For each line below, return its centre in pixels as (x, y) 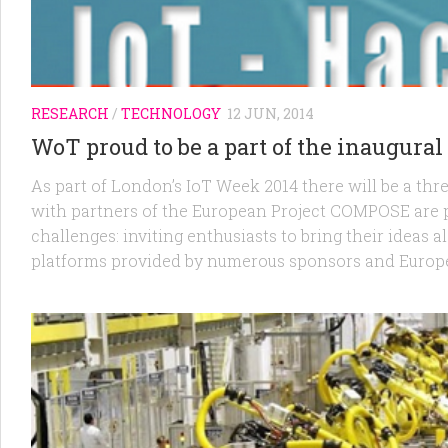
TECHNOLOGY (171, 114)
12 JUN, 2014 (270, 114)
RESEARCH (70, 114)
